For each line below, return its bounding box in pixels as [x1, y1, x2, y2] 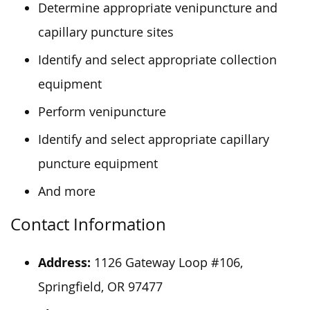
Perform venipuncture [38, 103, 166, 120]
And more [38, 183, 95, 199]
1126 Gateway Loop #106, [91, 254, 243, 271]
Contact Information [10, 212, 166, 235]
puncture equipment [38, 155, 158, 172]
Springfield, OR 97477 [38, 278, 163, 295]
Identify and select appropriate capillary [38, 131, 269, 147]
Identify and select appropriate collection [38, 51, 277, 68]
